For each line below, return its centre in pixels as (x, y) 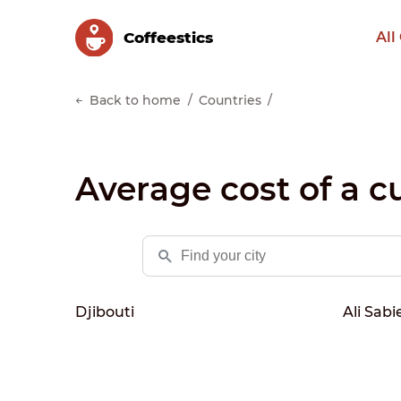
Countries (230, 100)
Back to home (135, 100)
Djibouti (105, 311)
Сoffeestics (168, 38)
